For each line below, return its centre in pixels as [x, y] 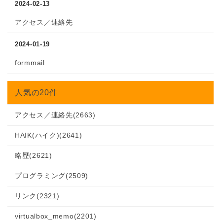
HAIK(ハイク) [37, 135]
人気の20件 [36, 92]
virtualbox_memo [44, 216]
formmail [30, 63]
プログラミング [40, 176]
